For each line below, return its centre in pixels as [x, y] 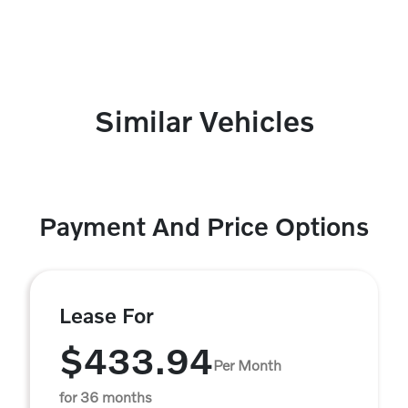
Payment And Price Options [204, 226]
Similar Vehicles [204, 121]
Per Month [247, 364]
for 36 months [106, 397]
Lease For [107, 315]
